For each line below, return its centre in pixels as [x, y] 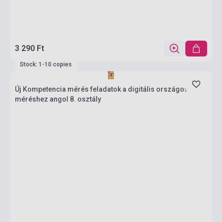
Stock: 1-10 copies [46, 64]
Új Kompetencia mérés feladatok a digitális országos [102, 89]
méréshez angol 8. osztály [58, 99]
